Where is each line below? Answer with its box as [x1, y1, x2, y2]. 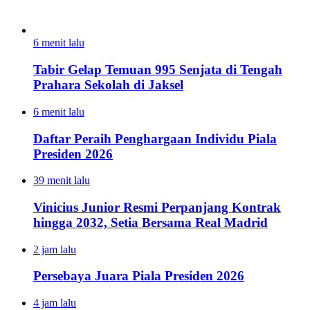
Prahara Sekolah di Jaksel [33, 77, 183, 93]
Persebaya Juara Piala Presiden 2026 [33, 268, 244, 284]
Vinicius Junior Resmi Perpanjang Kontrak [33, 199, 281, 215]
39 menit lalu [33, 174, 90, 187]
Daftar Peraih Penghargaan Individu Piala [33, 131, 277, 146]
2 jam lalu [33, 243, 76, 255]
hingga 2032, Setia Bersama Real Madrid [33, 215, 268, 230]
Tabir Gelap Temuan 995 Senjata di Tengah [33, 62, 282, 77]
